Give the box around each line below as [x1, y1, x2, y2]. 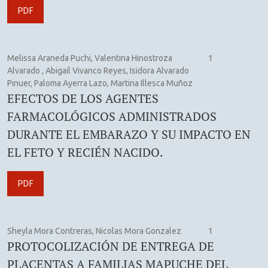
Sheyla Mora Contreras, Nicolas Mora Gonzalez [7, 226, 181, 236]
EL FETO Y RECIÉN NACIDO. [7, 144, 163, 160]
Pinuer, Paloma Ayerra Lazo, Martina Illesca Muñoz [7, 78, 193, 88]
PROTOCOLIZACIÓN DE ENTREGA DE [7, 237, 214, 254]
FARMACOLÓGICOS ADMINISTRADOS [7, 108, 217, 124]
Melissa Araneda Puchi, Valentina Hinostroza [7, 53, 172, 63]
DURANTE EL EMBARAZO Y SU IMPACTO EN [7, 126, 251, 142]
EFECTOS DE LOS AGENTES [7, 90, 159, 106]
